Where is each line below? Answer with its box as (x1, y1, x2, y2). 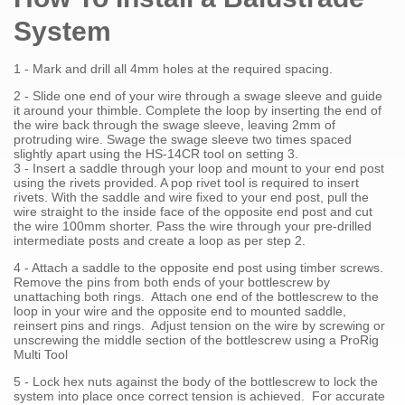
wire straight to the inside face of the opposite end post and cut (14, 203, 372, 219)
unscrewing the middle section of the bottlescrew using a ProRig (14, 332, 379, 347)
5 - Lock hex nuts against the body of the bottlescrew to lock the (14, 373, 378, 389)
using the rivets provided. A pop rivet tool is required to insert (14, 174, 359, 190)
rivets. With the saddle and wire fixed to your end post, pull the (14, 189, 369, 204)
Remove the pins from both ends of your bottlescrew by (14, 274, 330, 289)
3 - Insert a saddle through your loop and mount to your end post (14, 160, 384, 175)
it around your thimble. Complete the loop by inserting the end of (14, 102, 381, 118)
